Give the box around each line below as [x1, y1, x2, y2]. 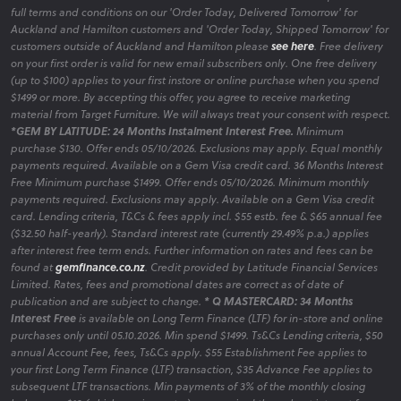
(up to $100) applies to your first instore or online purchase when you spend [11, 72, 380, 88]
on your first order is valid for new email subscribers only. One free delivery [11, 55, 377, 71]
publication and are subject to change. [11, 293, 204, 309]
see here [271, 38, 314, 54]
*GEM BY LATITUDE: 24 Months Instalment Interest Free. [11, 123, 294, 139]
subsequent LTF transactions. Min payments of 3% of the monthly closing [11, 378, 365, 394]
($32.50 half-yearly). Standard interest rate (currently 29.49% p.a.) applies [11, 225, 369, 241]
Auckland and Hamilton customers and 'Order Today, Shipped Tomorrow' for [11, 21, 388, 37]
